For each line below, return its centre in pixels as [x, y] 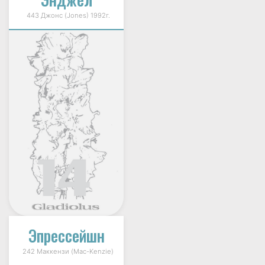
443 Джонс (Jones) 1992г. [66, 16]
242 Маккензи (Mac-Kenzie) [66, 251]
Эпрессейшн [66, 235]
